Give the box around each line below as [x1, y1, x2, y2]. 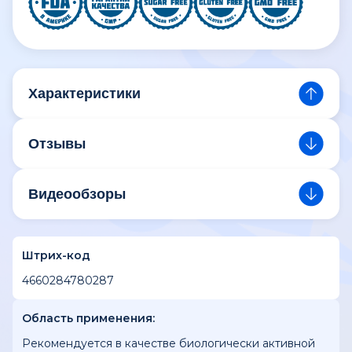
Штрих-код [22, 248, 90, 262]
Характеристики [28, 85, 141, 101]
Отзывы [28, 135, 86, 152]
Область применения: [22, 311, 155, 325]
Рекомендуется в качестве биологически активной [22, 336, 315, 350]
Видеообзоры [28, 185, 126, 202]
